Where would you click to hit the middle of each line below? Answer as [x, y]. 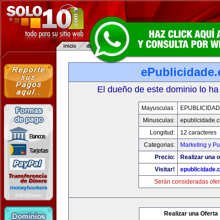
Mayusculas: [158, 108]
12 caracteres [198, 133]
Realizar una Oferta [191, 214]
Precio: [165, 157]
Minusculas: [159, 120]
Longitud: [162, 133]
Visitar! [165, 169]
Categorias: [159, 145]
